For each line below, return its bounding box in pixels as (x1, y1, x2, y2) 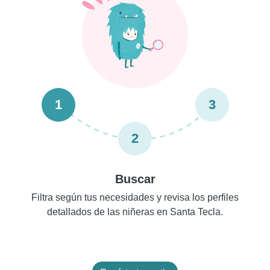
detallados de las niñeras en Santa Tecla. (47, 206, 223, 217)
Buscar (115, 172, 155, 186)
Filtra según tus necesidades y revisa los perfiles (31, 192, 239, 202)
